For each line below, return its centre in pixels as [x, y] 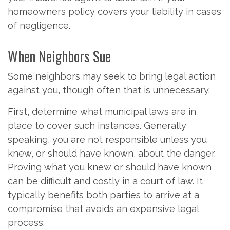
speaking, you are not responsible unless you [107, 139]
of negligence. [39, 25]
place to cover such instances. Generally [97, 125]
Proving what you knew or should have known [110, 167]
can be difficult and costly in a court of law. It [105, 181]
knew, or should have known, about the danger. [112, 153]
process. [26, 222]
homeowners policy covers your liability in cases [114, 11]
